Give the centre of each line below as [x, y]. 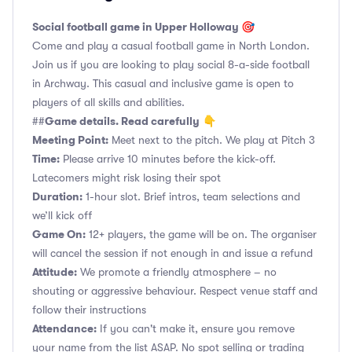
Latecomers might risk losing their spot [126, 178]
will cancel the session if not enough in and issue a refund [172, 253]
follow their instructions [89, 310]
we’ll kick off [62, 215]
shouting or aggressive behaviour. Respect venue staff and [175, 291]
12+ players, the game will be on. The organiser [201, 234]
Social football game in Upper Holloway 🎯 [143, 27]
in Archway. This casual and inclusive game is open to [163, 83]
